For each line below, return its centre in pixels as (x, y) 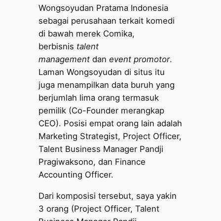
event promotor (140, 59)
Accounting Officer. (76, 175)
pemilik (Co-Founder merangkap (102, 111)
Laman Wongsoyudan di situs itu (102, 72)
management (66, 59)
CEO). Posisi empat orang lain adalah (110, 124)
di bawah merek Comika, (87, 34)
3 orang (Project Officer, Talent (99, 209)
